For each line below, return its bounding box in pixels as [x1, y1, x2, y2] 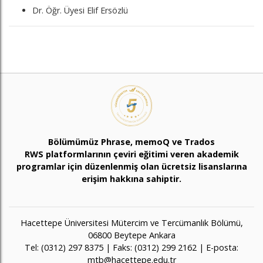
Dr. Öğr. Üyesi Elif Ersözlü [32, 5, 128, 16]
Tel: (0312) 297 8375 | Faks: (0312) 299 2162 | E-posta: [25, 242, 238, 253]
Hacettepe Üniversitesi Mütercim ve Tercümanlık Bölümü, [20, 217, 243, 228]
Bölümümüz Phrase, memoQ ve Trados [48, 136, 215, 147]
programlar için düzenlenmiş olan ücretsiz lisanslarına [16, 161, 247, 172]
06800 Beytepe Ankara [87, 230, 176, 241]
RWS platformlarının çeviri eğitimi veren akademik [24, 149, 239, 160]
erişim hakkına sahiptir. [82, 173, 181, 184]
